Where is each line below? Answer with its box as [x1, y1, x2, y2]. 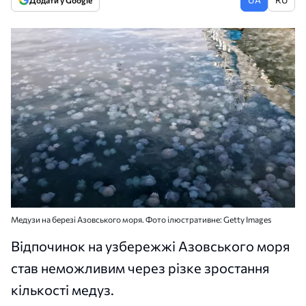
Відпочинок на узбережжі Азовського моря [11, 237, 290, 254]
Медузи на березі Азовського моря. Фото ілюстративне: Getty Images [11, 214, 271, 224]
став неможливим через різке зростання [11, 259, 270, 276]
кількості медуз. [11, 281, 114, 298]
